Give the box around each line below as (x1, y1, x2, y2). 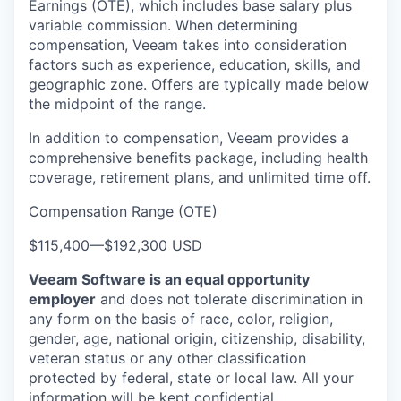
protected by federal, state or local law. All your (29, 369, 354, 387)
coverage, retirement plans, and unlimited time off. (29, 168, 371, 186)
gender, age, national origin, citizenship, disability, (29, 329, 365, 347)
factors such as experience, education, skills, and (29, 55, 361, 73)
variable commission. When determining (29, 16, 298, 34)
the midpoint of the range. (29, 95, 206, 113)
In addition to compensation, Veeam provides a (29, 129, 349, 147)
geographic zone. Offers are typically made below (29, 75, 369, 93)
